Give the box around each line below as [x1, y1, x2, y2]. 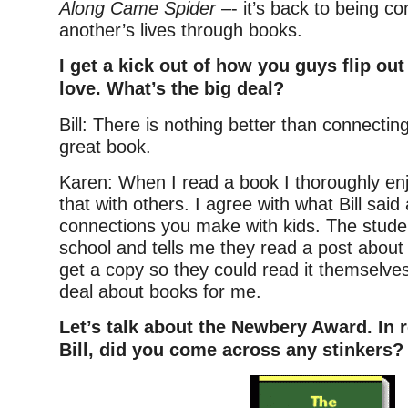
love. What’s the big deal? [59, 78, 284, 99]
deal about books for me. [59, 281, 261, 302]
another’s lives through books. [59, 20, 302, 41]
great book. [59, 137, 151, 158]
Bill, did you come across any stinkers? [59, 340, 403, 361]
